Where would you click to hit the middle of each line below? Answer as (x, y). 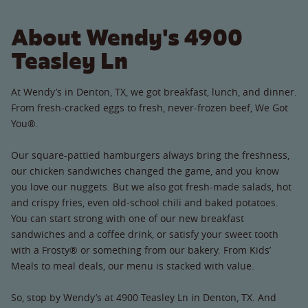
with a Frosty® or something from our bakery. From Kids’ (141, 250)
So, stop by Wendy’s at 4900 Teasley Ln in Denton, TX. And (144, 297)
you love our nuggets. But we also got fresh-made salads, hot (151, 186)
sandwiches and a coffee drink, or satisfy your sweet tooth (145, 234)
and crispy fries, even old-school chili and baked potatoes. (145, 202)
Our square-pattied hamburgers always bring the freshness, (150, 155)
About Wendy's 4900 (127, 37)
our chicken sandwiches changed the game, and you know (145, 170)
